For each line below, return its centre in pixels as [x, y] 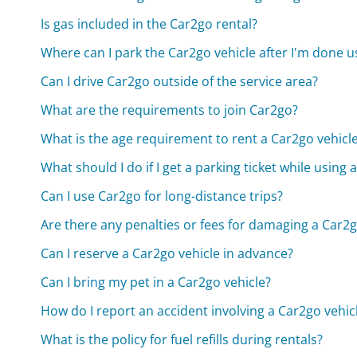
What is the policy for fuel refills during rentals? [182, 340]
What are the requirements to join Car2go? [170, 110]
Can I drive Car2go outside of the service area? [180, 82]
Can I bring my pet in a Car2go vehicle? [156, 282]
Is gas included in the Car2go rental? [149, 24]
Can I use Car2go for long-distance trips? [162, 196]
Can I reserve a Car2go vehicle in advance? [167, 254]
